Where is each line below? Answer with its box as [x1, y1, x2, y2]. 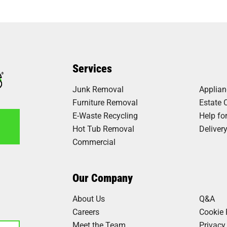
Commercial [72, 136, 116, 147]
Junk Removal [72, 84, 124, 95]
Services [72, 61, 112, 76]
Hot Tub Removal [72, 123, 135, 134]
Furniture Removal [72, 97, 138, 108]
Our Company [72, 170, 133, 185]
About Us [72, 193, 105, 204]
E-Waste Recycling [72, 110, 138, 121]
